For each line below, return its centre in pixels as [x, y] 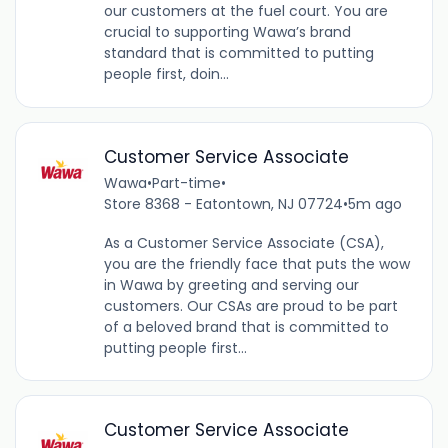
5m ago [374, 203]
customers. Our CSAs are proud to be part [250, 305]
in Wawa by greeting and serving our [231, 284]
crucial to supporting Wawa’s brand [227, 32]
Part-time [186, 182]
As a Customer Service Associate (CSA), [243, 242]
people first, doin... [166, 74]
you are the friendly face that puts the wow [256, 263]
